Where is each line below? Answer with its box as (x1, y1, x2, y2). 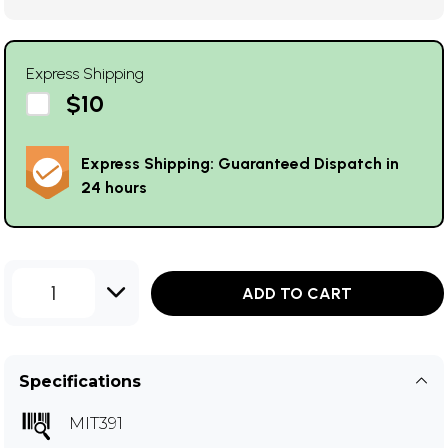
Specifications (19, 372, 141, 391)
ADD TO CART (242, 283, 353, 303)
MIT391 (69, 414, 123, 433)
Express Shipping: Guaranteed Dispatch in (81, 154, 399, 173)
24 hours (81, 178, 147, 197)
